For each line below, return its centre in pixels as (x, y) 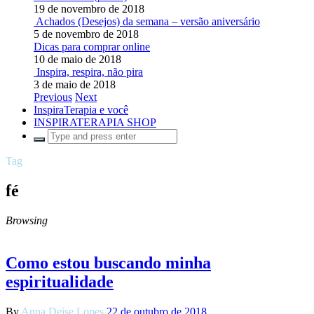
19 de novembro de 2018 (89, 9)
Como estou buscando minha (108, 262)
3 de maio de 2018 (75, 84)
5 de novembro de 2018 (86, 34)
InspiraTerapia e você (81, 110)
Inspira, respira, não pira (90, 72)
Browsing (27, 220)
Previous (53, 97)
